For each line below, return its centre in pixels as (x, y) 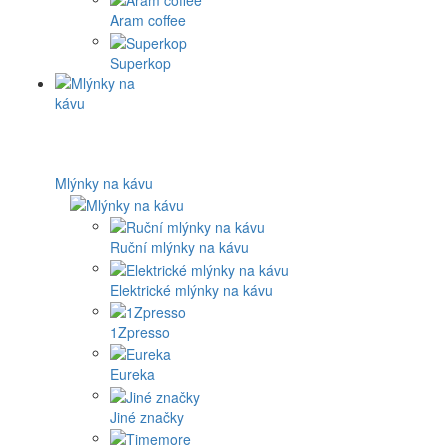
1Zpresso (140, 332)
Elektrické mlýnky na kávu (191, 289)
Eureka (132, 374)
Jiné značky (147, 416)
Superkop (140, 62)
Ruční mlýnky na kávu (179, 247)
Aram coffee (148, 20)
